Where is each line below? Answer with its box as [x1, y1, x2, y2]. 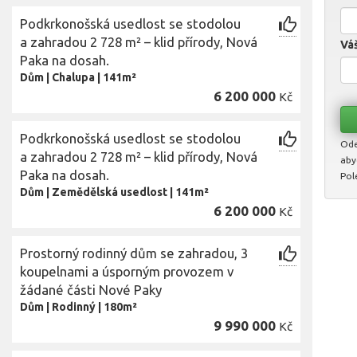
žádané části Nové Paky [20, 282, 162, 297]
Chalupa [52, 71, 95, 84]
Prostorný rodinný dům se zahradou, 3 [20, 245, 248, 261]
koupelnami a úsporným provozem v [20, 264, 233, 279]
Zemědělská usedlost [52, 186, 167, 198]
